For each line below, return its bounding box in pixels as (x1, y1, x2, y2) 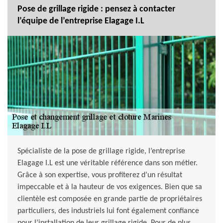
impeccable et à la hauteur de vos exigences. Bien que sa (17, 183, 202, 192)
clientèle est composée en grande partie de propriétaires (17, 195, 202, 204)
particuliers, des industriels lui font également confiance (17, 207, 199, 216)
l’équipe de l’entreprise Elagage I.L (17, 16, 144, 26)
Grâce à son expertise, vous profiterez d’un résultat (17, 171, 182, 180)
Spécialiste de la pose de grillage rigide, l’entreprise (17, 147, 185, 156)
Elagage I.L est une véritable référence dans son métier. (17, 159, 198, 168)
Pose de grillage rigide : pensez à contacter (17, 4, 175, 14)
